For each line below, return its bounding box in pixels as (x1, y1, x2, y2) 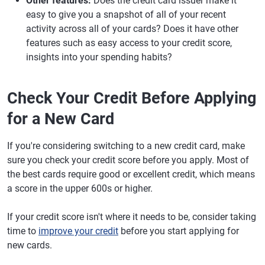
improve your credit (38, 225, 118, 237)
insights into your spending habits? (26, 51, 172, 63)
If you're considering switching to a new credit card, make (7, 140, 245, 151)
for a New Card (7, 109, 114, 128)
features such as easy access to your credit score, (26, 37, 232, 49)
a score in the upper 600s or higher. (7, 182, 153, 194)
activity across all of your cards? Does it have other (26, 22, 238, 34)
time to (7, 225, 38, 237)
